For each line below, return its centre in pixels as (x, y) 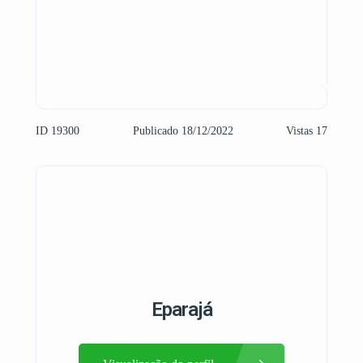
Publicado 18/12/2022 (183, 131)
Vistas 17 (307, 131)
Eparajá (181, 310)
